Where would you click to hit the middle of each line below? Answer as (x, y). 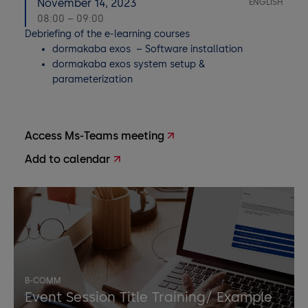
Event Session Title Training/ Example (148, 297)
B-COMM (43, 280)
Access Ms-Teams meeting (95, 136)
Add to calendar (67, 159)
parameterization (92, 79)
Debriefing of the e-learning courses (107, 34)
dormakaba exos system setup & (129, 64)
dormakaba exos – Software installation (147, 49)
